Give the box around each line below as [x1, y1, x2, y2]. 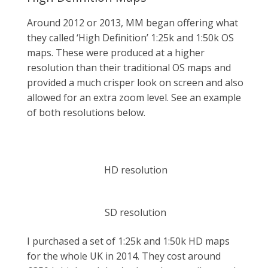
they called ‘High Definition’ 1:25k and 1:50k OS [27, 31, 234, 44]
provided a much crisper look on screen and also [27, 76, 243, 89]
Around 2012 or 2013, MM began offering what [27, 16, 238, 29]
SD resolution [105, 205, 166, 219]
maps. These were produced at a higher [27, 46, 205, 59]
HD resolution [103, 163, 167, 176]
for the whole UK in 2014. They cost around [27, 249, 221, 263]
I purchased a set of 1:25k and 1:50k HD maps [27, 234, 230, 248]
